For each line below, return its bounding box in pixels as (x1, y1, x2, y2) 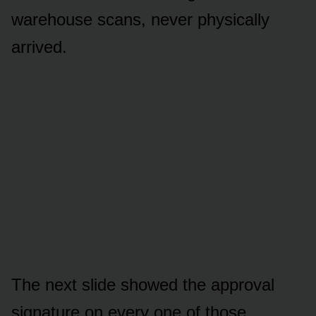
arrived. (11, 37, 67, 56)
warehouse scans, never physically (11, 9, 269, 29)
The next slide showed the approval (11, 274, 274, 294)
